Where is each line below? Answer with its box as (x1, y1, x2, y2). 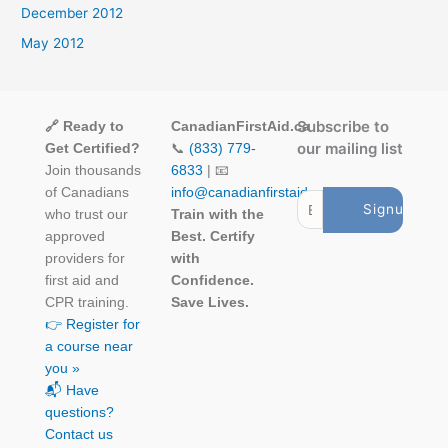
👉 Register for (45, 317, 140, 333)
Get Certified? (45, 141, 140, 157)
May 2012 (21, 35, 85, 52)
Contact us (45, 427, 113, 443)
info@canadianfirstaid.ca (171, 185, 327, 201)
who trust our (45, 207, 128, 223)
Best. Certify (171, 229, 255, 245)
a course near (45, 339, 133, 355)
